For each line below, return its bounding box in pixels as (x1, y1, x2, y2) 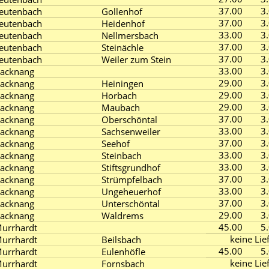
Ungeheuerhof (101, 186, 161, 198)
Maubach (101, 101, 140, 113)
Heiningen (101, 77, 144, 89)
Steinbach (101, 150, 142, 162)
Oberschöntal (101, 113, 157, 125)
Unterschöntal (101, 198, 160, 210)
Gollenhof (101, 5, 142, 17)
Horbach (101, 89, 137, 101)
